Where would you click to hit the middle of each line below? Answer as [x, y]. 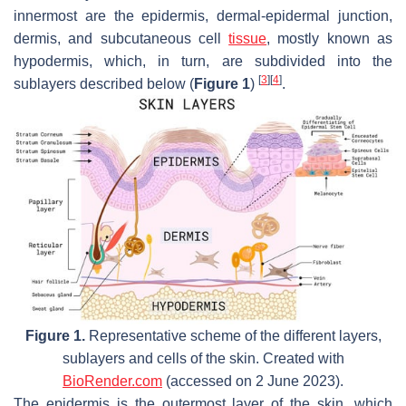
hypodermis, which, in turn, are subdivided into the [203, 61]
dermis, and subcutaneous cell [121, 38]
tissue [248, 38]
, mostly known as [330, 38]
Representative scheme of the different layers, [233, 335]
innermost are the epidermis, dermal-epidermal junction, [203, 15]
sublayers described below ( [104, 83]
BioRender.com [112, 381]
